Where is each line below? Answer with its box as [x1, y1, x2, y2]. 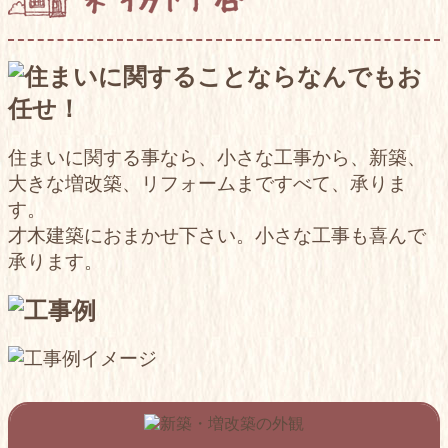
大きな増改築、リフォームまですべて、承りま [8, 172, 407, 194]
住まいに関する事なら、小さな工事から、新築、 [8, 146, 426, 168]
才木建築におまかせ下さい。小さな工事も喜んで [8, 224, 426, 246]
